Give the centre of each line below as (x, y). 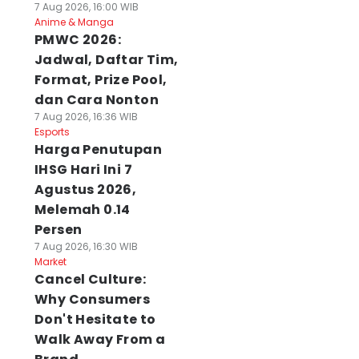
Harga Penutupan (98, 149)
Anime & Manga (74, 22)
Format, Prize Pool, (101, 80)
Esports (52, 132)
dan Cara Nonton (96, 100)
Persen (58, 230)
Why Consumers (92, 299)
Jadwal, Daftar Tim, (106, 60)
